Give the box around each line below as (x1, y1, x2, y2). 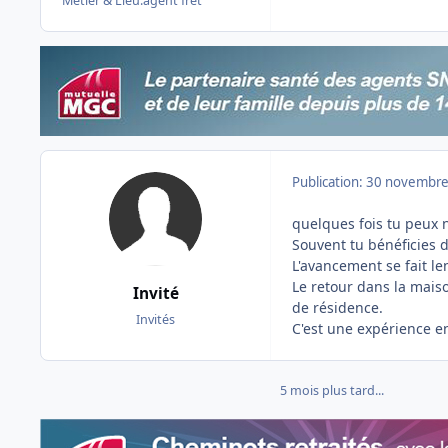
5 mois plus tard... (280, 382, 384, 400)
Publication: (292, 173, 366, 192)
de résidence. (292, 298, 383, 318)
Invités (136, 310, 175, 328)
